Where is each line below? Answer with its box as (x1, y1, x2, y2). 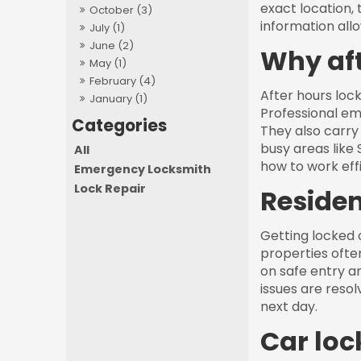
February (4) (89, 73, 156, 89)
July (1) (89, 20, 126, 36)
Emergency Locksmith (74, 160, 212, 177)
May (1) (89, 56, 127, 72)
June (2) (89, 38, 135, 54)
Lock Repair (74, 180, 147, 197)
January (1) (89, 91, 148, 107)
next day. (259, 297, 317, 317)
